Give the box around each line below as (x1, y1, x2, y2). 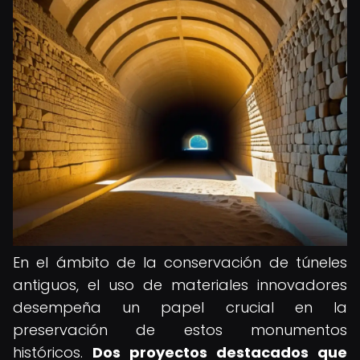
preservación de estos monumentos (13, 320, 347, 340)
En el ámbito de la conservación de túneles (13, 252, 347, 272)
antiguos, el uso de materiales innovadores (13, 275, 347, 295)
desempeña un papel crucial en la (13, 297, 347, 317)
